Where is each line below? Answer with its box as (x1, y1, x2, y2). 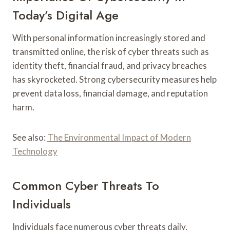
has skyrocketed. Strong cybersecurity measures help (12, 73, 217, 85)
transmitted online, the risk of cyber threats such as (12, 46, 209, 57)
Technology (12, 145, 57, 157)
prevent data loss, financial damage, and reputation (12, 87, 208, 99)
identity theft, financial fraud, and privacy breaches (12, 60, 207, 71)
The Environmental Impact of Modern (47, 131, 191, 143)
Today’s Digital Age (12, 6, 119, 24)
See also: (12, 131, 47, 143)
